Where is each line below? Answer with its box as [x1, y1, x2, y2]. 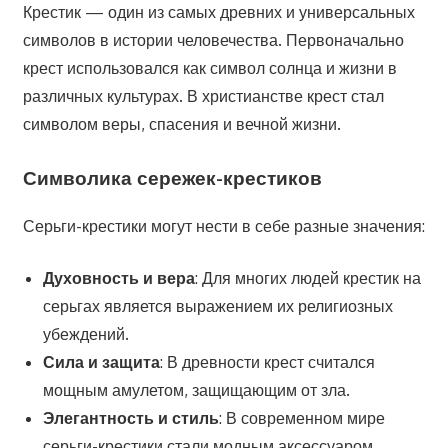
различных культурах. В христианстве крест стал [22, 85, 384, 106]
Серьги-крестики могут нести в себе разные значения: [22, 216, 425, 237]
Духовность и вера [42, 268, 195, 289]
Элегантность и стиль [42, 408, 219, 429]
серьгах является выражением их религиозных [42, 296, 393, 317]
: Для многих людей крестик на [194, 268, 421, 289]
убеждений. [42, 324, 129, 345]
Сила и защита [42, 352, 160, 373]
